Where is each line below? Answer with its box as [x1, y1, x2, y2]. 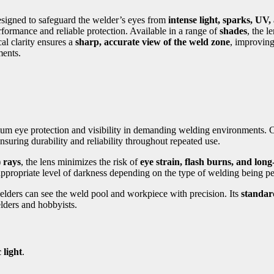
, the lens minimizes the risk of [21, 156, 140, 167]
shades [220, 26, 247, 37]
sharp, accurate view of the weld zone [75, 37, 230, 48]
